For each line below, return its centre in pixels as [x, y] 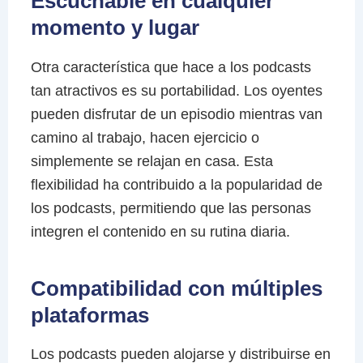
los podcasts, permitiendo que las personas [171, 208]
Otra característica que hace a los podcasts [171, 67]
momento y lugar [115, 27]
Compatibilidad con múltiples [176, 288]
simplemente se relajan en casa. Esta [152, 161]
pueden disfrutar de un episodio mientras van [176, 114]
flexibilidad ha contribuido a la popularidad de [176, 184]
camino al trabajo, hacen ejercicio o [145, 137]
